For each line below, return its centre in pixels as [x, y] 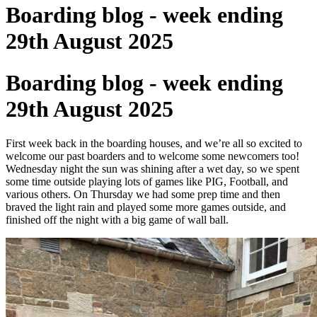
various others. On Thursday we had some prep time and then [143, 195]
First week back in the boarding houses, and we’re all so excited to [154, 144]
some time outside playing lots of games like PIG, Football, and [147, 182]
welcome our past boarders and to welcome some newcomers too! [152, 156]
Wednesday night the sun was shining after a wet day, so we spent [152, 169]
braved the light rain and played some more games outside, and [146, 207]
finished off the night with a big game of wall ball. [117, 220]
